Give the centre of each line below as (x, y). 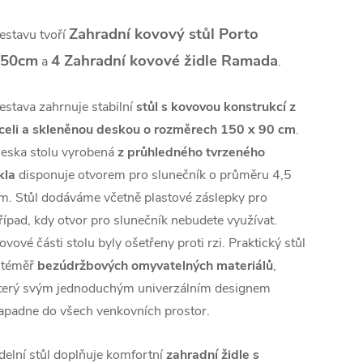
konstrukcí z (260, 107)
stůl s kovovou (180, 107)
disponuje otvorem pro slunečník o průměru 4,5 (154, 175)
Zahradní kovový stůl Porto (164, 34)
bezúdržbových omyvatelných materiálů (155, 266)
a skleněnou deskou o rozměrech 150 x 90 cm (157, 130)
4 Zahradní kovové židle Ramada (164, 61)
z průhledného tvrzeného (191, 152)
